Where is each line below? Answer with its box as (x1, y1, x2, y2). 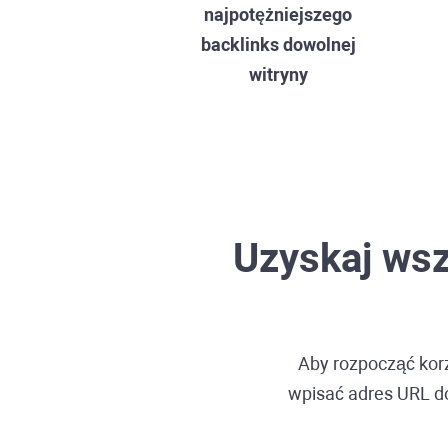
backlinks (200, 34, 279, 55)
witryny (248, 64, 308, 85)
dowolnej (278, 34, 356, 55)
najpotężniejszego (204, 4, 352, 25)
